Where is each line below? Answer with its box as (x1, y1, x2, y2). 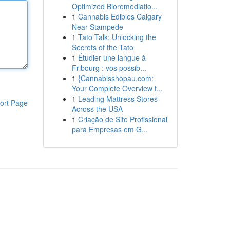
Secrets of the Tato (71, 42, 133, 52)
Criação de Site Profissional (78, 114, 167, 124)
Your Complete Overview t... (71, 83, 163, 93)
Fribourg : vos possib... (71, 63, 146, 73)
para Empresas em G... (71, 124, 148, 135)
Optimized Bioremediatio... (71, 1, 158, 11)
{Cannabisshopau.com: (78, 73, 154, 83)
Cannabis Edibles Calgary (78, 11, 162, 22)
